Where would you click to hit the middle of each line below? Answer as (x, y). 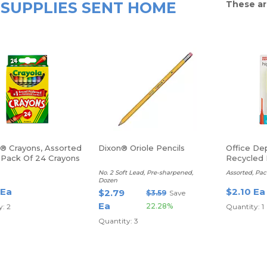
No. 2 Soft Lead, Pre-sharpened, (145, 173)
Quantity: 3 (118, 221)
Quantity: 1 (245, 207)
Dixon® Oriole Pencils (141, 148)
